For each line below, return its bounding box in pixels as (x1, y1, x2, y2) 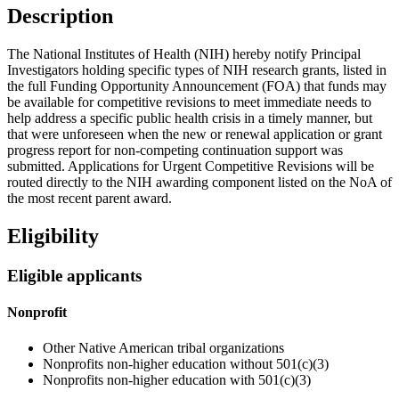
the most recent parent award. (7, 191, 172, 207)
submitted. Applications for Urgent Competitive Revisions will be (7, 159, 374, 175)
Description (7, 4, 113, 28)
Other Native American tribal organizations (43, 339, 284, 355)
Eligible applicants (7, 266, 142, 286)
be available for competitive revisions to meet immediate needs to (7, 94, 371, 110)
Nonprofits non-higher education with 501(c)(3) (43, 371, 311, 387)
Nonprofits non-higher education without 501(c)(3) (43, 355, 329, 371)
